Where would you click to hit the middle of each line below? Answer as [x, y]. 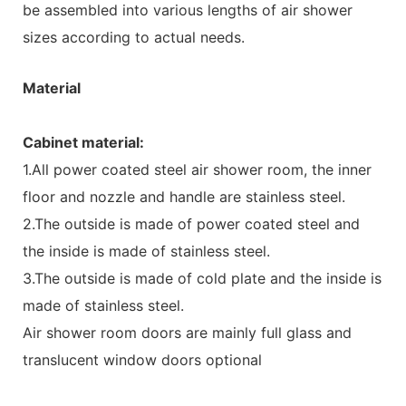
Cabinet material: [83, 142]
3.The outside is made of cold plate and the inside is [202, 278]
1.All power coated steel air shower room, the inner [197, 169]
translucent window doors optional [142, 359]
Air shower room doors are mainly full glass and [187, 332]
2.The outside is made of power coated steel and [191, 223]
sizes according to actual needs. [134, 37]
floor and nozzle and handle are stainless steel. [184, 196]
